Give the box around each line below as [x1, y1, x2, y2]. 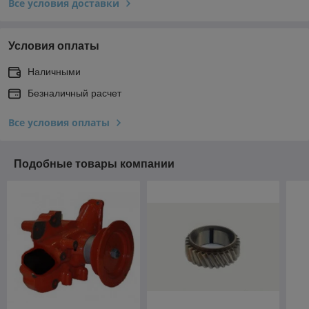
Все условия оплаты [8, 115, 110, 129]
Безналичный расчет [28, 87, 121, 99]
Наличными [28, 66, 81, 77]
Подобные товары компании [14, 157, 175, 170]
